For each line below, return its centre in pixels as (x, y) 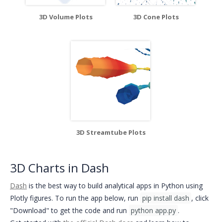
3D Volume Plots (66, 17)
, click (200, 198)
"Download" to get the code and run (69, 210)
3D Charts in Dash (59, 167)
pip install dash (166, 198)
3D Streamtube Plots (111, 132)
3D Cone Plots (156, 17)
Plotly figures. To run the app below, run (75, 198)
